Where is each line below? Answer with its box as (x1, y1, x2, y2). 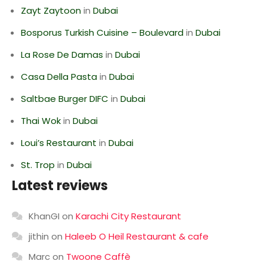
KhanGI (29, 210, 60, 222)
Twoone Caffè (66, 250, 131, 263)
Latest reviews (12, 176, 108, 195)
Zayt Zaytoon (21, 4, 81, 17)
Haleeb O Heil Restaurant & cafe (65, 230, 209, 243)
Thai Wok (21, 114, 61, 127)
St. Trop (21, 159, 55, 171)
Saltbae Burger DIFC (21, 92, 108, 105)
